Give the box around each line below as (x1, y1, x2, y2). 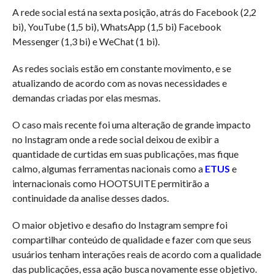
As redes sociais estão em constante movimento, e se (12, 62, 231, 74)
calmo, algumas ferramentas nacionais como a (12, 163, 205, 174)
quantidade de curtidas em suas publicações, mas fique (12, 148, 239, 160)
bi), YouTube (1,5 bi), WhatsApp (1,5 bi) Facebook (12, 21, 221, 32)
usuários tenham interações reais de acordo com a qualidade (12, 248, 261, 260)
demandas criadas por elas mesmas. (12, 92, 160, 103)
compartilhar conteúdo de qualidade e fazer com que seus (12, 234, 251, 245)
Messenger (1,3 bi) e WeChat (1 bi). (12, 35, 160, 47)
